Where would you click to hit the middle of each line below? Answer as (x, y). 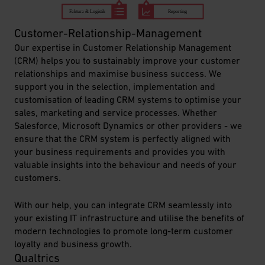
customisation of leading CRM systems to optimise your (128, 99)
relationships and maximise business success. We (118, 73)
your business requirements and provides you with (120, 151)
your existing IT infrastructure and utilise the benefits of (129, 217)
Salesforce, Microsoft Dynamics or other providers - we (128, 125)
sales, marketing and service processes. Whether (116, 112)
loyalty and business (57, 243)
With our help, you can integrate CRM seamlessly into (123, 204)
